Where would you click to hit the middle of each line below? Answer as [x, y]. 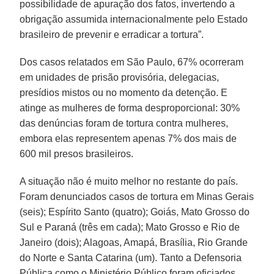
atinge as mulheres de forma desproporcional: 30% [130, 108]
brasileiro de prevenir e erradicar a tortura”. [112, 34]
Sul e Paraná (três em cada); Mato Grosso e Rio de [130, 227]
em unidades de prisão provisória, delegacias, [120, 77]
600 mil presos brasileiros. [77, 154]
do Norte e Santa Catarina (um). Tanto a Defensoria [131, 257]
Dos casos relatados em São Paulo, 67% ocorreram [132, 62]
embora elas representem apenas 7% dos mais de [128, 138]
